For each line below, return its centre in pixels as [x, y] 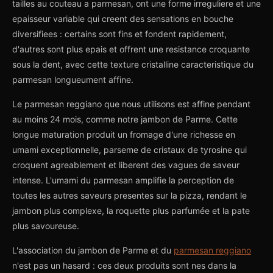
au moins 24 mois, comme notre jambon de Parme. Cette [125, 119]
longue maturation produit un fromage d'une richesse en [124, 134]
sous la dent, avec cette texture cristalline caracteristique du [133, 64]
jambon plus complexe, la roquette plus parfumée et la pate [131, 211]
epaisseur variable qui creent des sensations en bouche [123, 19]
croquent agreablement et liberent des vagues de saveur [126, 165]
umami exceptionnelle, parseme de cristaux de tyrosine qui [129, 150]
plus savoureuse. [46, 226]
